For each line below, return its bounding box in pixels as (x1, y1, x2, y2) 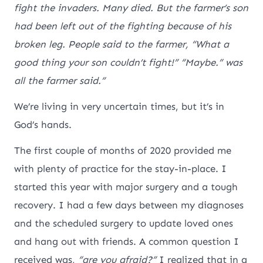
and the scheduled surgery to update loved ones (14, 217, 234, 230)
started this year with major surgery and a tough (14, 181, 238, 193)
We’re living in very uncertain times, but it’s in (14, 100, 225, 113)
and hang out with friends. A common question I (14, 235, 240, 248)
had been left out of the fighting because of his (14, 20, 232, 32)
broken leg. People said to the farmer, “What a (14, 38, 230, 50)
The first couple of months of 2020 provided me (14, 144, 232, 157)
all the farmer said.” (14, 75, 106, 87)
